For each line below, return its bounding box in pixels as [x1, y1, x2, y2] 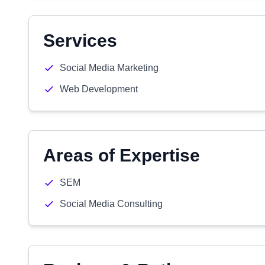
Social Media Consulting [60, 199, 163, 209]
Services [43, 31, 117, 50]
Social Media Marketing [60, 63, 159, 73]
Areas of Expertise [43, 146, 200, 165]
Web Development [60, 84, 138, 94]
